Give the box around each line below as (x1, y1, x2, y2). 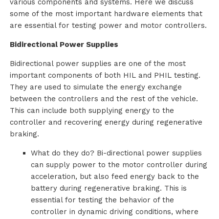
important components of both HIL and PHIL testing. (10, 71, 200, 80)
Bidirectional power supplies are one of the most (10, 59, 186, 68)
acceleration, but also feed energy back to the (30, 172, 199, 181)
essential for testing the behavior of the (30, 196, 174, 205)
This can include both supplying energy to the (10, 106, 174, 115)
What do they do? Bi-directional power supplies (30, 149, 202, 158)
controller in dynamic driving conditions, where (30, 207, 198, 217)
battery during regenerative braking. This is (30, 184, 187, 193)
